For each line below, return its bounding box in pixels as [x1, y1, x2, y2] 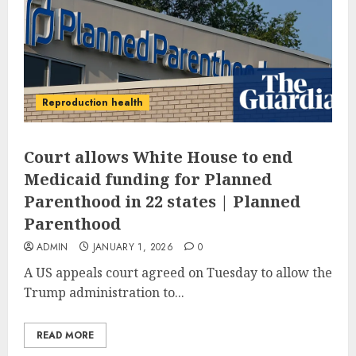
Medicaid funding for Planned [24, 168, 272, 190]
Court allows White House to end [24, 145, 292, 168]
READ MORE [37, 327, 94, 342]
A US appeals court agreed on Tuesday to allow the [24, 263, 332, 281]
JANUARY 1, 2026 [92, 239, 173, 254]
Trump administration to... [24, 283, 184, 301]
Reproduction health [42, 95, 143, 110]
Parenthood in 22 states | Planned [24, 190, 300, 212]
